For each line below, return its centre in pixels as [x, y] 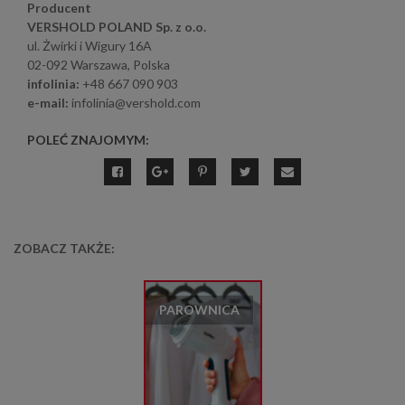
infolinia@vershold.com [135, 103]
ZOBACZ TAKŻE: [64, 248]
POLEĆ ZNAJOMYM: [88, 140]
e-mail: [48, 103]
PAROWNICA [199, 310]
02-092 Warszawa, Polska [99, 65]
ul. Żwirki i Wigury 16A [89, 46]
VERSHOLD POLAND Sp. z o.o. [117, 27]
